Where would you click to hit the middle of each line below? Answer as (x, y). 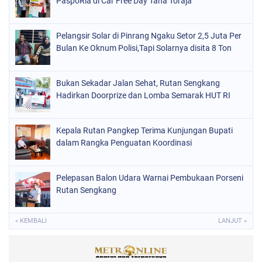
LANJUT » (232, 221)
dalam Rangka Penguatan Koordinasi (124, 143)
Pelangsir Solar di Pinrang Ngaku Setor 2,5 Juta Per (149, 36)
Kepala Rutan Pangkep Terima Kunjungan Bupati (144, 130)
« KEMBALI (31, 221)
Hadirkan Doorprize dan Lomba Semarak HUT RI (143, 95)
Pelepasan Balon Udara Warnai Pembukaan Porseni (150, 178)
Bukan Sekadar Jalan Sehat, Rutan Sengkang (138, 83)
